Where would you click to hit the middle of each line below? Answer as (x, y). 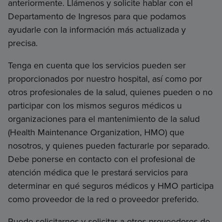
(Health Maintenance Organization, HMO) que (96, 132)
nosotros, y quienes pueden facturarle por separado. (109, 145)
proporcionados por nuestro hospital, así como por (105, 79)
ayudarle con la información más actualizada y (97, 29)
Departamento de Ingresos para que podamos (97, 16)
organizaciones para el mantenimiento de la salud (104, 119)
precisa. (23, 43)
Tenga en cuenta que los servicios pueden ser (97, 65)
